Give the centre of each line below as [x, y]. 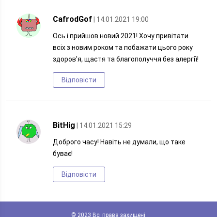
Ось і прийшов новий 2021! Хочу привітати [121, 36]
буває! [63, 154]
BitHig [64, 125]
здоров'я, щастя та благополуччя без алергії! [126, 59]
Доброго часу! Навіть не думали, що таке [119, 142]
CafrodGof [73, 19]
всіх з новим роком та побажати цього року [123, 47]
